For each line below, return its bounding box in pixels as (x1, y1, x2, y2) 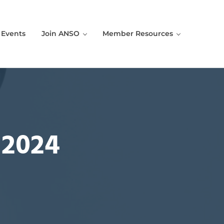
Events (1, 28, 25, 38)
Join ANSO (41, 28, 79, 38)
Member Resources (102, 28, 173, 38)
